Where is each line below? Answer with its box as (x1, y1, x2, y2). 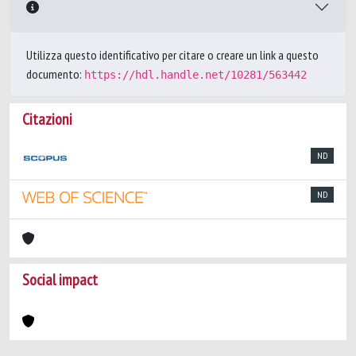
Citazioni (22, 109, 72, 130)
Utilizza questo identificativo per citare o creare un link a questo (26, 47, 319, 63)
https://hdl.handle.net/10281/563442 (84, 68, 307, 81)
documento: (26, 66, 84, 82)
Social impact (22, 269, 98, 290)
